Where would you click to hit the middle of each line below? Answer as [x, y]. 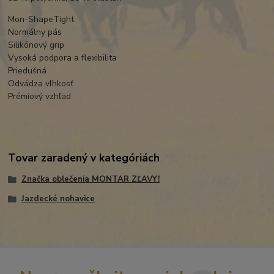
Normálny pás [35, 32]
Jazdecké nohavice [58, 198]
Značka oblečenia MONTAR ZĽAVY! [90, 180]
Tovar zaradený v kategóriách [84, 158]
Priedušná [28, 71]
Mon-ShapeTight [41, 20]
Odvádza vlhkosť [41, 84]
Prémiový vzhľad [40, 97]
